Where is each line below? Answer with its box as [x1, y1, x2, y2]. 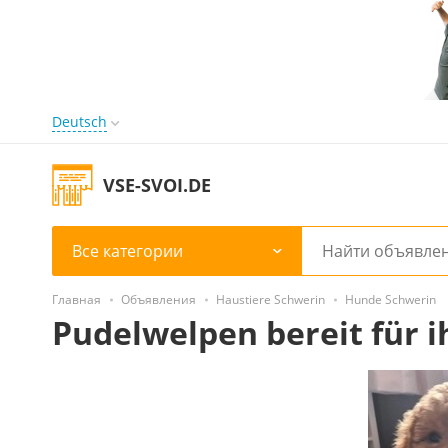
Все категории [72, 240, 183, 262]
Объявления [121, 291, 196, 308]
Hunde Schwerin [345, 291, 436, 308]
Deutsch [52, 112, 107, 131]
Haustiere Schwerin [216, 291, 325, 308]
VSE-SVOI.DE [103, 172, 211, 197]
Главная [52, 291, 101, 308]
